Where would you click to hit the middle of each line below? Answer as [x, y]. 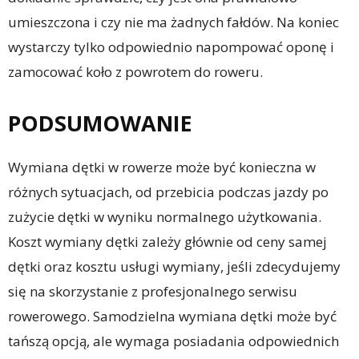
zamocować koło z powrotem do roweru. [135, 72]
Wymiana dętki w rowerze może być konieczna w [162, 167]
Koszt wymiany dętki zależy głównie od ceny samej [167, 242]
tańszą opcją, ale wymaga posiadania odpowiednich [173, 341]
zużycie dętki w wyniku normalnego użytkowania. [165, 217]
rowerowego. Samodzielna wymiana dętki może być [172, 317]
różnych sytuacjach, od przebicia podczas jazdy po [168, 192]
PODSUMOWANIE [100, 123]
